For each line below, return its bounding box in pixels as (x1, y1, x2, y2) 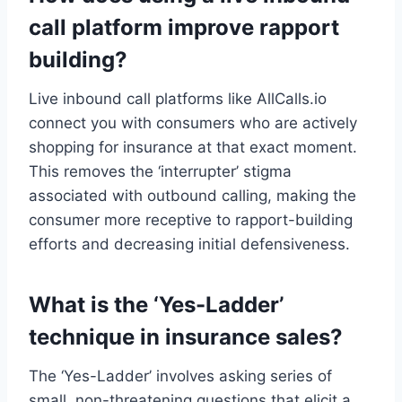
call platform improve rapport (29, 14, 339, 41)
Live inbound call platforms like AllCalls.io (29, 90, 327, 109)
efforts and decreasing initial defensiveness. (29, 235, 350, 254)
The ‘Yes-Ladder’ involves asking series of (29, 367, 332, 386)
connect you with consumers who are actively (29, 114, 357, 133)
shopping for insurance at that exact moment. (29, 138, 357, 157)
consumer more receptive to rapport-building (29, 211, 353, 230)
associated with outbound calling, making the (29, 187, 356, 205)
